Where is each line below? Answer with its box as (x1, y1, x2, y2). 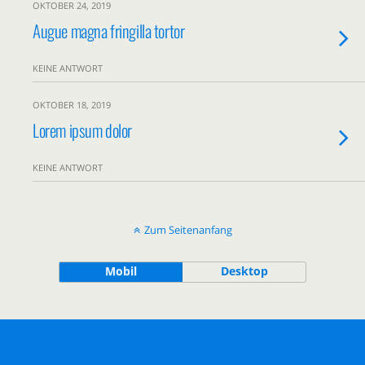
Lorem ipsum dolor (33, 117, 132, 143)
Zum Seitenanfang (143, 222, 232, 237)
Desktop (220, 263, 268, 279)
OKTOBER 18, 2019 (33, 99, 111, 111)
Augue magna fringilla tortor (33, 18, 185, 43)
